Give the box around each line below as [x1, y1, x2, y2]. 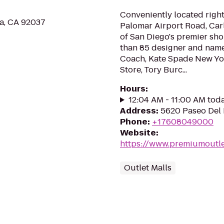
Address [120, 105, 156, 116]
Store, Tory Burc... [120, 64, 187, 75]
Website [120, 127, 156, 138]
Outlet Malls [124, 162, 171, 173]
